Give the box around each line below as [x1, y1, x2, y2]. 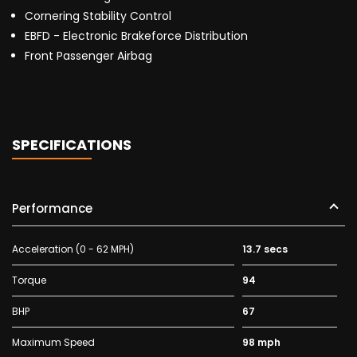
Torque [12, 273, 46, 288]
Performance [12, 200, 92, 218]
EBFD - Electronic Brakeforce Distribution [25, 28, 248, 45]
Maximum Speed [12, 335, 95, 350]
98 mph [241, 335, 280, 350]
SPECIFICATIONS [12, 135, 131, 155]
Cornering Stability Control [25, 8, 171, 25]
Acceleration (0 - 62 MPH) [12, 242, 134, 257]
